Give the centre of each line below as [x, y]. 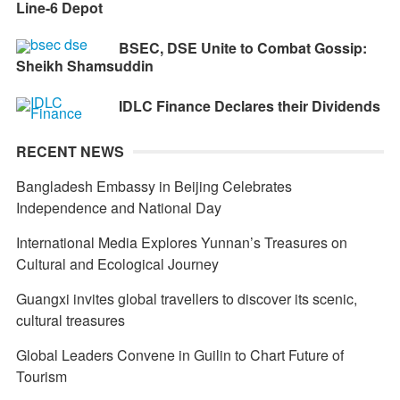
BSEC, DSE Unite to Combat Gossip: [242, 48]
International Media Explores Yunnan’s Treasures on [181, 243]
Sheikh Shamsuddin [84, 66]
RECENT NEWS [70, 152]
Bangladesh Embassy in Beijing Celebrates [154, 187]
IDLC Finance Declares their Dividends [249, 106]
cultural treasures [70, 321]
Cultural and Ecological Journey [117, 264]
